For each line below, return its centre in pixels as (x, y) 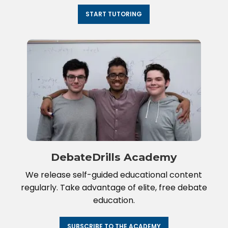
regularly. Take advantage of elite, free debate (114, 188)
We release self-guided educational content (114, 175)
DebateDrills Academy (114, 157)
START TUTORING (114, 14)
